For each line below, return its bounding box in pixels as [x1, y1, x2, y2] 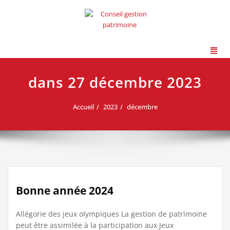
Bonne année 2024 [16, 183, 113, 198]
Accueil [72, 102, 94, 112]
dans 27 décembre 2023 [28, 72, 202, 92]
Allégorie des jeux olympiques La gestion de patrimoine [16, 209, 207, 219]
